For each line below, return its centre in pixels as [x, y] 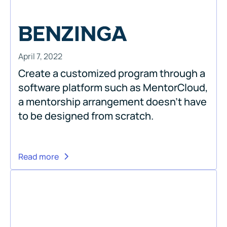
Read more [39, 156]
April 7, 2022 [40, 56]
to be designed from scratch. [86, 116]
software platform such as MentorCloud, [113, 87]
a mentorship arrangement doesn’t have [112, 101]
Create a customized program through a [112, 73]
